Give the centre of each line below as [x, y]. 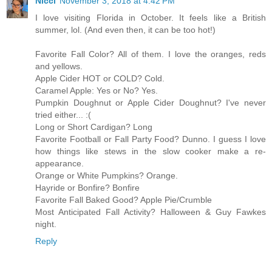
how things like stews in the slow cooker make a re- [151, 151]
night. [46, 224]
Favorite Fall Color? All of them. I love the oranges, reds [151, 54]
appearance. [59, 163]
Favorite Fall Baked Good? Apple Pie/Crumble [124, 199]
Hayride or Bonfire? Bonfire [87, 187]
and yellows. [59, 66]
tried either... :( [63, 114]
